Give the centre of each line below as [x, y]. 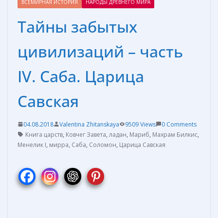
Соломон [103, 145]
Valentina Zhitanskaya [89, 124]
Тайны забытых [77, 26]
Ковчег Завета [86, 134]
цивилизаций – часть [100, 51]
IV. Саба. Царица [81, 76]
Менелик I [32, 145]
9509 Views [140, 124]
